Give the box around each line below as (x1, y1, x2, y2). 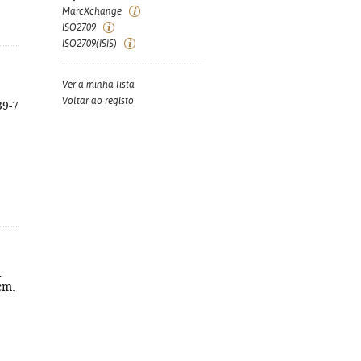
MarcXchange (62, 6, 122, 17)
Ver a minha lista (62, 79, 135, 90)
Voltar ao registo (62, 95, 134, 106)
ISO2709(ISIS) (62, 38, 117, 49)
